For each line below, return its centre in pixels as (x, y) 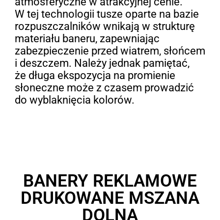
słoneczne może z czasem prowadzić (104, 87)
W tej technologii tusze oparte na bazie (107, 14)
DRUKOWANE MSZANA (110, 198)
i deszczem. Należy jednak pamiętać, (102, 63)
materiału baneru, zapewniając (87, 38)
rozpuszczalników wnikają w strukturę (105, 26)
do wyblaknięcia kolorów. (74, 100)
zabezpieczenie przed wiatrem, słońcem (110, 51)
